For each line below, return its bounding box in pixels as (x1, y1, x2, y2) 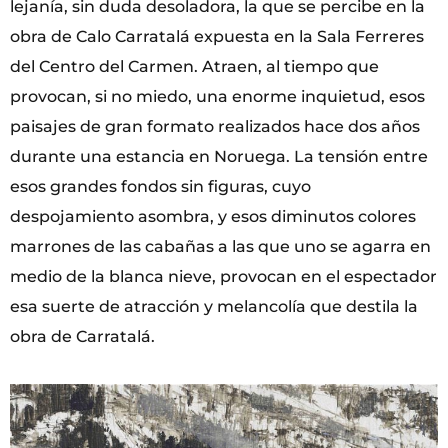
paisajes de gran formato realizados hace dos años (10, 117, 420, 137)
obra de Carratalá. (10, 327, 155, 347)
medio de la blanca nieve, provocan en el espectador (10, 267, 437, 287)
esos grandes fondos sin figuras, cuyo (10, 177, 311, 197)
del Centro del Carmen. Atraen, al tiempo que (10, 57, 379, 77)
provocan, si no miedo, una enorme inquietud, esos (10, 87, 425, 107)
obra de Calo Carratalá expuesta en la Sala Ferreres (10, 27, 424, 47)
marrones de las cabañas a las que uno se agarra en (10, 237, 431, 257)
